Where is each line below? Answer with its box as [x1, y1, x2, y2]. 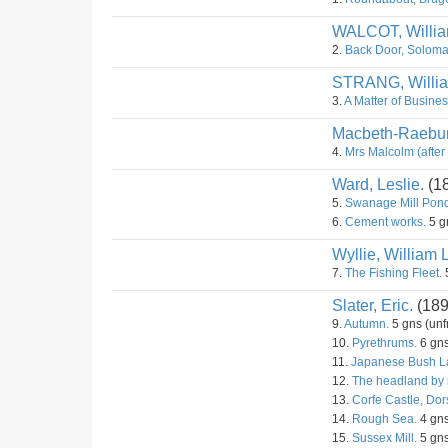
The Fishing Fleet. [345, 266, 442, 280]
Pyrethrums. [352, 336, 417, 350]
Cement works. [345, 215, 426, 229]
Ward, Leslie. [332, 176, 424, 193]
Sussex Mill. [352, 431, 417, 445]
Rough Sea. [352, 412, 417, 426]
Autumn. [344, 317, 389, 331]
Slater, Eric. [332, 297, 413, 314]
